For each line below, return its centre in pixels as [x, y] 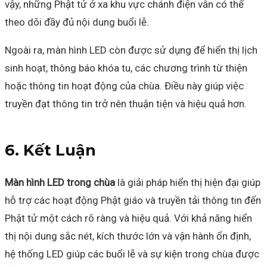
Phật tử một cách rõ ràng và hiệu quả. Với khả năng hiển [128, 218]
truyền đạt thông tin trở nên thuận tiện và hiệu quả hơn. [126, 103]
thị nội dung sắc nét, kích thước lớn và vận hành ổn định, [128, 236]
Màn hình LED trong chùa [60, 182]
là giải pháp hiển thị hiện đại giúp [188, 182]
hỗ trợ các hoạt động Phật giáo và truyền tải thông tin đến [133, 200]
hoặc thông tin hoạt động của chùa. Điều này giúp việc [124, 86]
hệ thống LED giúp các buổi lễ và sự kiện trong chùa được [132, 254]
